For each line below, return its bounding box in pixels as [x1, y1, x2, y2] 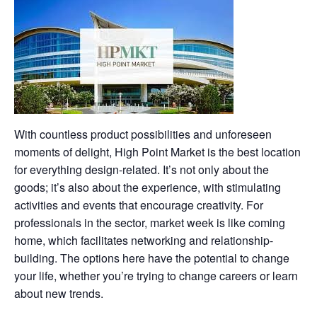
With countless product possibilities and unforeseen [14, 126, 272, 143]
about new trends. [14, 285, 103, 302]
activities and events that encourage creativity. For [14, 197, 263, 214]
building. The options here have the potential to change [14, 250, 289, 267]
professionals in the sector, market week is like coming [14, 214, 285, 231]
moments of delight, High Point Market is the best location [14, 144, 301, 161]
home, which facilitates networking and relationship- [14, 232, 273, 249]
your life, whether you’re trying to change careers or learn [14, 267, 298, 284]
